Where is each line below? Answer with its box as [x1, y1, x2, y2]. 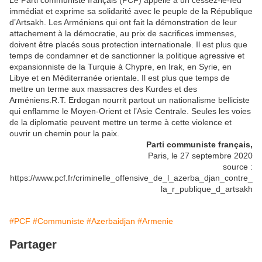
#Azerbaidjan [87, 216, 135, 226]
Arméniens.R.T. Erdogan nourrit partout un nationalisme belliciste [9, 95, 250, 105]
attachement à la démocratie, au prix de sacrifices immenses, [9, 29, 236, 39]
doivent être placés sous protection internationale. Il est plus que [9, 40, 247, 50]
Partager [9, 238, 57, 251]
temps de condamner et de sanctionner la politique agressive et [9, 51, 244, 61]
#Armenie [137, 216, 173, 226]
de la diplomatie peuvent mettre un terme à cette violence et [9, 118, 232, 127]
